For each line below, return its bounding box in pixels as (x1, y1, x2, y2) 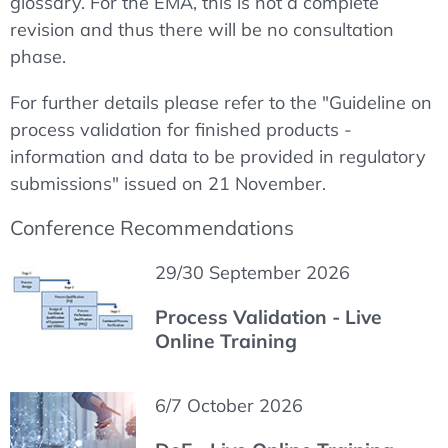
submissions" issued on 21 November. (10, 171, 326, 195)
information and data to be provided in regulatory (10, 144, 426, 168)
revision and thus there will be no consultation (10, 17, 394, 41)
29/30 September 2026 (155, 261, 350, 285)
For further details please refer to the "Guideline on (10, 90, 432, 114)
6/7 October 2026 (155, 393, 303, 417)
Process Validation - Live (155, 305, 382, 330)
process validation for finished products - (10, 117, 352, 141)
